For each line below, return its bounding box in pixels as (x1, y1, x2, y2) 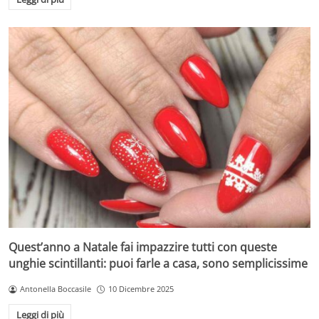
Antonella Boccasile (19, 283, 91, 295)
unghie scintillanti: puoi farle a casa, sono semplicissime (9, 256, 308, 272)
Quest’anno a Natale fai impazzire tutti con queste (9, 239, 277, 256)
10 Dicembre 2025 (108, 283, 174, 295)
